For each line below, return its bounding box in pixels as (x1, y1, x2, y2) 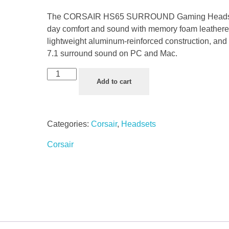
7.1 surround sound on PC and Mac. (47, 49, 177, 58)
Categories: (47, 119, 91, 128)
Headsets (121, 119, 156, 128)
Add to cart (97, 77, 132, 85)
